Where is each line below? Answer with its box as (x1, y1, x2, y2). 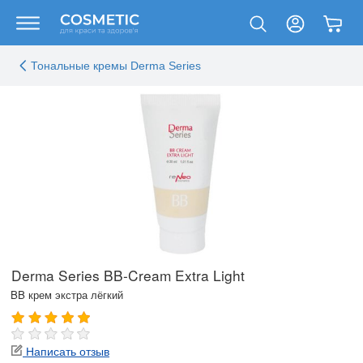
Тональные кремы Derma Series (31, 59, 201, 72)
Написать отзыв (23, 343, 109, 359)
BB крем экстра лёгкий (11, 287, 123, 302)
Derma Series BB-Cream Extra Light (11, 265, 245, 285)
